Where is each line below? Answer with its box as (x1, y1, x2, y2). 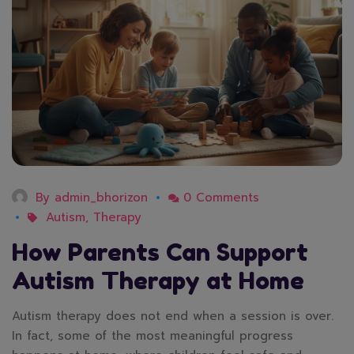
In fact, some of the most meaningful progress (12, 326, 293, 345)
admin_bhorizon (55, 188, 148, 206)
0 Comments (183, 188, 259, 206)
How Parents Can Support (12, 237, 308, 266)
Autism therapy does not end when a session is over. (12, 307, 333, 325)
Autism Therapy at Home (12, 265, 304, 295)
